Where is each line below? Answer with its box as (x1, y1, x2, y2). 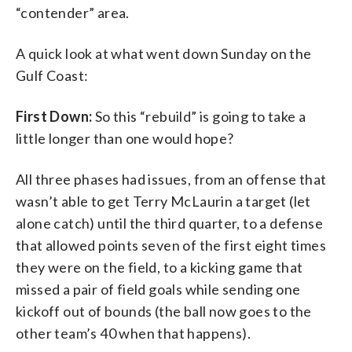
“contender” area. (16, 3, 130, 21)
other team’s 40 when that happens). (16, 324, 251, 342)
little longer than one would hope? (16, 129, 234, 147)
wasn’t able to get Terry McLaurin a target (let (16, 192, 311, 210)
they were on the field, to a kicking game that (16, 258, 303, 276)
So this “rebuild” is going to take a (92, 107, 306, 125)
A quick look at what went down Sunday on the (16, 44, 312, 62)
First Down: (16, 107, 93, 125)
